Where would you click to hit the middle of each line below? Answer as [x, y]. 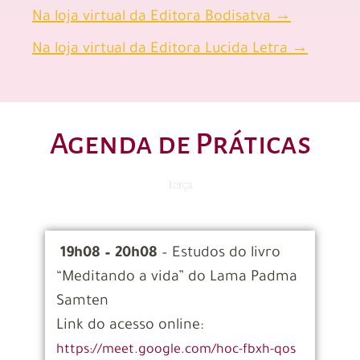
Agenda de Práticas [180, 143]
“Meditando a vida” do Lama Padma [176, 278]
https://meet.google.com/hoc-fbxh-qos [176, 351]
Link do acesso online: [129, 327]
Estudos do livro [226, 254]
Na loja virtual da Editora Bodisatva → [162, 17]
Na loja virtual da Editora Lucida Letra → [170, 49]
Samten [82, 303]
